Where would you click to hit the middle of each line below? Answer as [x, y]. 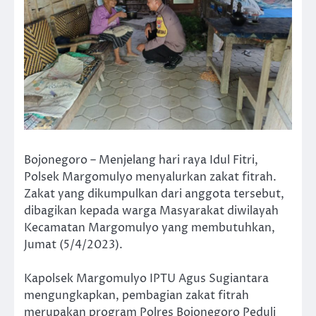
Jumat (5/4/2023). [73, 245]
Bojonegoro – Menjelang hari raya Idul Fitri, [141, 160]
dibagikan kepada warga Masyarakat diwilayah [151, 211]
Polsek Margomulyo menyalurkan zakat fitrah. [150, 177]
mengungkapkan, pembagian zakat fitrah [136, 296]
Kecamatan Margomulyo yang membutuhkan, [150, 228]
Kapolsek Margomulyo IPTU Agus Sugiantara [146, 279]
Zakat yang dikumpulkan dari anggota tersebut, [154, 194]
